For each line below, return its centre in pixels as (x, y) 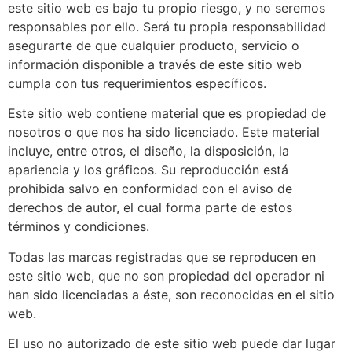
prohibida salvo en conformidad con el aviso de (150, 189)
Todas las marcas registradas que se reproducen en (162, 257)
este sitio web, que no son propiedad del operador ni (166, 275)
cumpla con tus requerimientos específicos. (137, 83)
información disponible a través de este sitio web (155, 64)
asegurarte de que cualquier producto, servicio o (154, 45)
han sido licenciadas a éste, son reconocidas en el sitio (171, 294)
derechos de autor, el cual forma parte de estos (150, 208)
